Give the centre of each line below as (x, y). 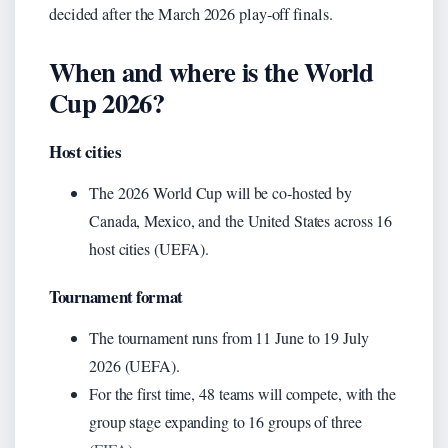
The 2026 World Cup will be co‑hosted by (221, 192)
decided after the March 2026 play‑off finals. (191, 13)
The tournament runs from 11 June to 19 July (229, 337)
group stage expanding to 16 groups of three (225, 421)
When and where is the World (211, 71)
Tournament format (116, 296)
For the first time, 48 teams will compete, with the (242, 393)
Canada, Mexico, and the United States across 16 (241, 220)
